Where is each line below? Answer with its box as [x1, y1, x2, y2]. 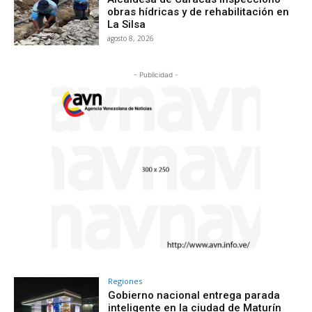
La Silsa [107, 18, 146, 31]
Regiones [108, 275, 143, 286]
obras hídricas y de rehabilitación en [107, 6, 290, 19]
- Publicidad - [134, 70, 178, 79]
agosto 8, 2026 [107, 33, 155, 44]
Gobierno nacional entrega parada [108, 288, 281, 302]
